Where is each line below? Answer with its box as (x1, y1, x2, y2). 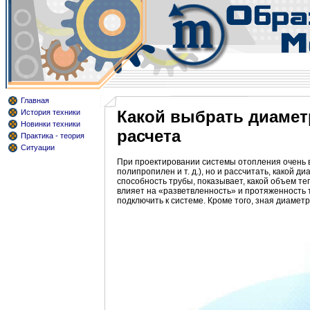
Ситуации (21, 143, 55, 152)
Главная (21, 96, 49, 104)
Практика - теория (21, 131, 84, 140)
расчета (117, 127, 181, 145)
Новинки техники (21, 120, 80, 128)
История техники (21, 108, 80, 116)
